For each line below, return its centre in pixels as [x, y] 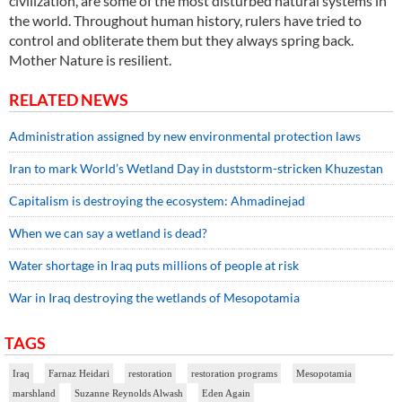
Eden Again [226, 393]
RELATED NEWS [69, 100]
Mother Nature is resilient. [92, 60]
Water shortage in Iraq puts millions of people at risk [154, 266]
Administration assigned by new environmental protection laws [185, 136]
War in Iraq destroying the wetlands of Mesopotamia [154, 298]
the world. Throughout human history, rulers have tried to [185, 21]
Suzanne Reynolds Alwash [129, 393]
